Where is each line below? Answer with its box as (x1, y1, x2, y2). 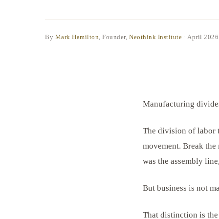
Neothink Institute (129, 33, 182, 41)
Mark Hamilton (55, 33, 99, 41)
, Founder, (99, 33, 128, 41)
